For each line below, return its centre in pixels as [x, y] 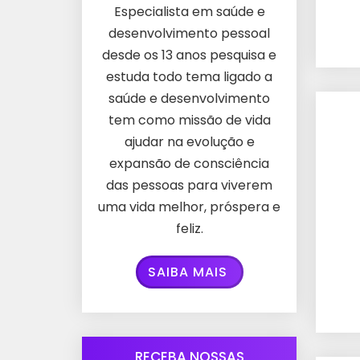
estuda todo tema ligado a [189, 77]
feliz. [189, 229]
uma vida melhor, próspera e [189, 207]
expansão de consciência [189, 164]
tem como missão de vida [189, 121]
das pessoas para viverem [189, 186]
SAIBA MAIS [187, 272]
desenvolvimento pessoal [189, 34]
